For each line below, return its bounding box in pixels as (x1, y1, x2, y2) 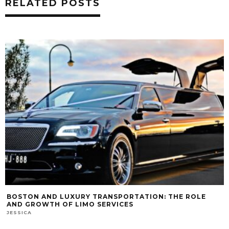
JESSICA (7, 209, 32, 215)
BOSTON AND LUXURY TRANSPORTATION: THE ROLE (7, 192, 206, 200)
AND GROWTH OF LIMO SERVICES (7, 200, 133, 208)
